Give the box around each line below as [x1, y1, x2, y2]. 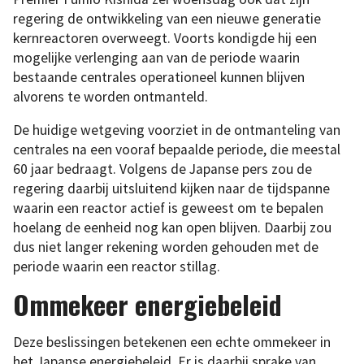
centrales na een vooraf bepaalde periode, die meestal [13, 141, 340, 159]
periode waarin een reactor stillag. [13, 258, 220, 276]
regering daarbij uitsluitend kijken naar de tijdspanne [13, 180, 330, 198]
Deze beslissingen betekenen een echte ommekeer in [13, 333, 331, 352]
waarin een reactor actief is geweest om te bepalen [13, 199, 323, 218]
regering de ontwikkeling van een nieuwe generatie [13, 9, 321, 28]
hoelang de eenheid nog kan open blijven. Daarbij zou [13, 219, 331, 237]
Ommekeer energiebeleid [13, 284, 282, 323]
